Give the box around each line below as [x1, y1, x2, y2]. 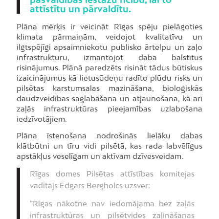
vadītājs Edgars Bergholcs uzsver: [29, 180, 150, 190]
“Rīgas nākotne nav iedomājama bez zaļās [29, 198, 195, 208]
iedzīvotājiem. [16, 114, 67, 124]
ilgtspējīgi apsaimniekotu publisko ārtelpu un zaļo [16, 43, 203, 52]
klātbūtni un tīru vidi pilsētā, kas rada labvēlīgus [16, 141, 203, 151]
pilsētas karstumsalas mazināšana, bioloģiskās [16, 84, 203, 93]
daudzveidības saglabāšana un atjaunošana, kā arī [16, 94, 203, 103]
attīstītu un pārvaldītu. [29, 3, 131, 15]
